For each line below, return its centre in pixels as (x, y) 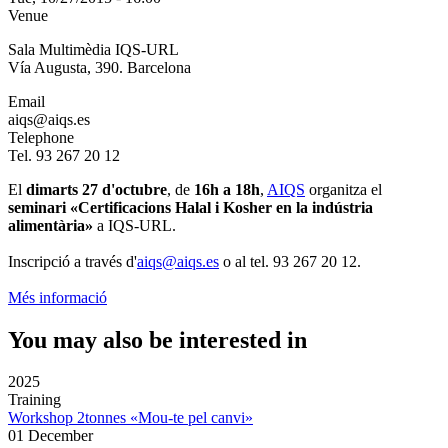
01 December (50, 436)
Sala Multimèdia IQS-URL (93, 49)
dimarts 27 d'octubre (96, 189)
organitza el (343, 189)
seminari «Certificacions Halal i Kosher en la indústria (190, 207)
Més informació (57, 297)
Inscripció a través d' (72, 261)
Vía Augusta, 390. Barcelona (99, 67)
